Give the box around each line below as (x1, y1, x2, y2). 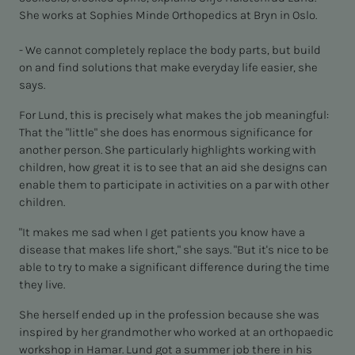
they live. (19, 277, 65, 292)
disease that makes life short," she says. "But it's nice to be (19, 242, 329, 258)
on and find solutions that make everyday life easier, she (19, 60, 318, 75)
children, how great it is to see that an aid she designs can (19, 160, 327, 175)
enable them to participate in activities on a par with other (19, 177, 329, 193)
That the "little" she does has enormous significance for (19, 125, 312, 140)
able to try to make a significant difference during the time (19, 260, 330, 275)
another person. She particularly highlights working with (19, 143, 316, 158)
